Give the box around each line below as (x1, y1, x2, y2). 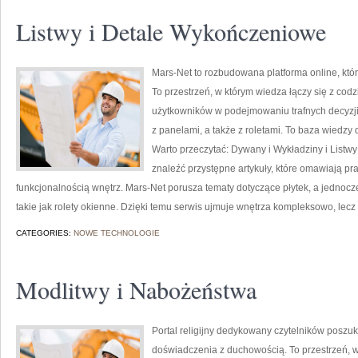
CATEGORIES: (16, 229, 74, 237)
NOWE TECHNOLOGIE (74, 229, 160, 237)
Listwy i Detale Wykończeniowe (16, 15, 326, 47)
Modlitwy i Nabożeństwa (16, 273, 257, 305)
